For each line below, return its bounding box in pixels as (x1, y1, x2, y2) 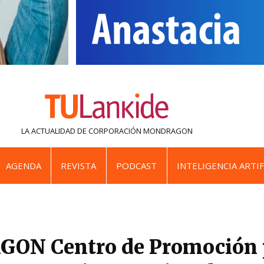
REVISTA (61, 160, 97, 172)
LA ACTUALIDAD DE (21, 126, 87, 137)
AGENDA (5, 160, 41, 172)
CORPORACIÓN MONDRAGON (88, 126, 193, 137)
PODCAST (116, 160, 157, 172)
